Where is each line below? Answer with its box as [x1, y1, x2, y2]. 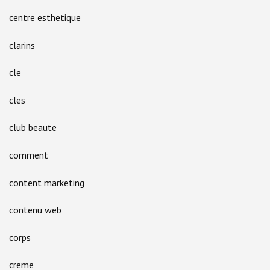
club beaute [9, 121, 57, 134]
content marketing [9, 176, 84, 189]
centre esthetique [9, 11, 81, 24]
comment [9, 148, 48, 161]
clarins [9, 39, 35, 51]
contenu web [9, 204, 61, 216]
